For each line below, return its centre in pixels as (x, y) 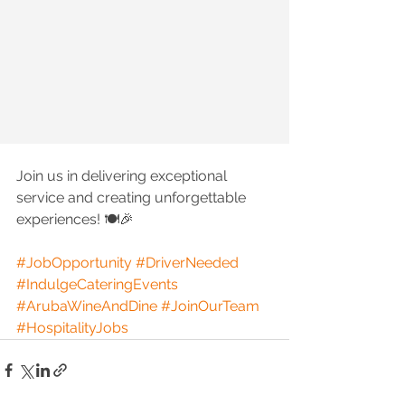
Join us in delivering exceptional (123, 176)
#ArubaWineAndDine (87, 306)
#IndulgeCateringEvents (97, 285)
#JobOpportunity (74, 263)
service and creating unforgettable (133, 198)
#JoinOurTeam (210, 306)
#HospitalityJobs (72, 328)
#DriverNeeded (187, 263)
